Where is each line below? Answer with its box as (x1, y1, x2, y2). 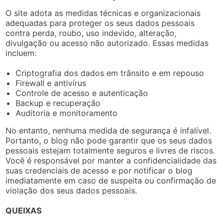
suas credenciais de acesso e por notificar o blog (5, 165, 193, 175)
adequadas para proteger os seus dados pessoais (5, 17, 195, 28)
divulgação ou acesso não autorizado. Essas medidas (5, 37, 209, 48)
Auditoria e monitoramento (15, 107, 118, 118)
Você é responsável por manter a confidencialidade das (5, 155, 217, 165)
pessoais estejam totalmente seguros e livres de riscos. (5, 145, 215, 155)
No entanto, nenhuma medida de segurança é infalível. (5, 125, 211, 135)
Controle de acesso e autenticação (15, 87, 148, 98)
